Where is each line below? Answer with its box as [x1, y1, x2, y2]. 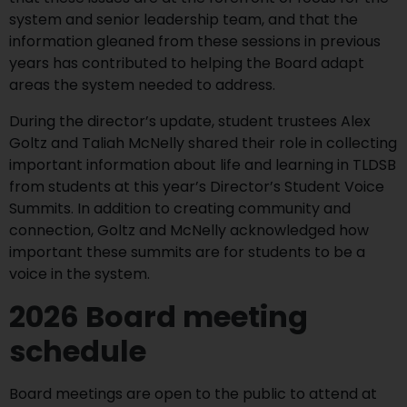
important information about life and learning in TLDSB [9, 154, 396, 175]
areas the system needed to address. [9, 74, 275, 95]
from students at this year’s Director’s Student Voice [9, 176, 384, 197]
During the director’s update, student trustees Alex [9, 111, 371, 132]
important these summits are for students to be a [9, 242, 365, 263]
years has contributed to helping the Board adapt [9, 53, 364, 74]
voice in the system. [9, 263, 150, 284]
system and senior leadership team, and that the [9, 9, 358, 30]
